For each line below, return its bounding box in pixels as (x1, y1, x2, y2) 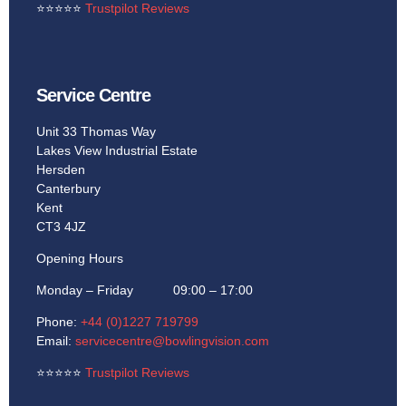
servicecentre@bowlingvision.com (75, 333, 269, 349)
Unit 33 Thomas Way (36, 124, 156, 140)
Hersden (36, 162, 85, 178)
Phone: (36, 314, 81, 330)
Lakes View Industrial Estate (36, 143, 198, 159)
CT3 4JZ (36, 219, 86, 235)
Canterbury (36, 181, 101, 197)
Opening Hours (36, 251, 123, 266)
